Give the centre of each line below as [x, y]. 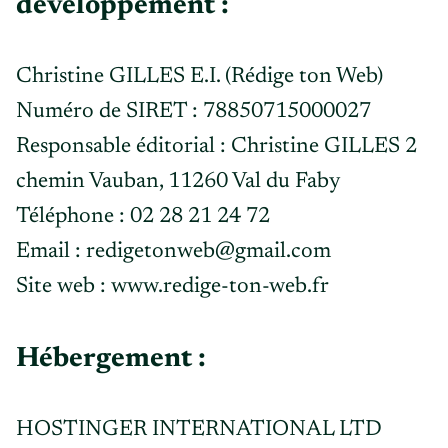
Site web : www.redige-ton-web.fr [172, 287]
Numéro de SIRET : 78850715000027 [193, 112]
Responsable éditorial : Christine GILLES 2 [216, 147]
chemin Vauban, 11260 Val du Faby [178, 182]
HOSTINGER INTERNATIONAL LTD [199, 430]
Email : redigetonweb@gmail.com [173, 252]
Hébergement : [111, 359]
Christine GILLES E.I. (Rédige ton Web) [199, 77]
